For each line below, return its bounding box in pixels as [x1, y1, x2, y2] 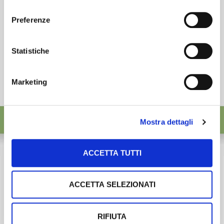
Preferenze [11, 15, 50, 24]
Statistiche [11, 46, 49, 55]
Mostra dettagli [140, 117, 193, 126]
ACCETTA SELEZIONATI [68, 180, 155, 189]
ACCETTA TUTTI [82, 148, 141, 157]
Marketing [11, 77, 47, 86]
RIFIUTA [97, 211, 126, 220]
